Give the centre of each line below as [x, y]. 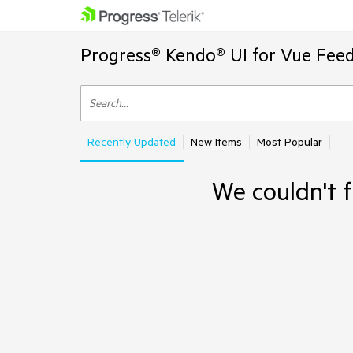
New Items [216, 142]
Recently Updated [132, 142]
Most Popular [290, 142]
